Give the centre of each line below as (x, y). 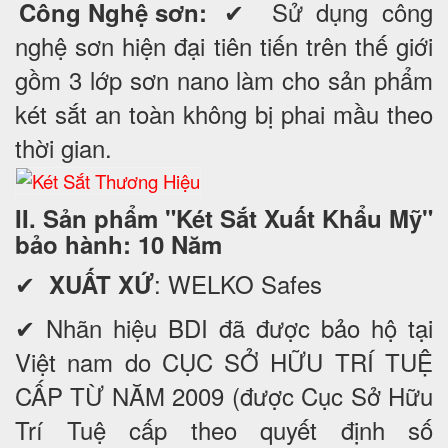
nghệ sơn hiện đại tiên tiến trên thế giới (224, 45)
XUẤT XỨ (101, 283)
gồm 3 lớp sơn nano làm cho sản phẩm (224, 79)
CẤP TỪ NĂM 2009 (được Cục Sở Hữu (224, 395)
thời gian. (63, 147)
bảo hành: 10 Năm (118, 243)
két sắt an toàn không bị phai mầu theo (224, 113)
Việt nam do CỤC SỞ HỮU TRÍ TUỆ (224, 361)
